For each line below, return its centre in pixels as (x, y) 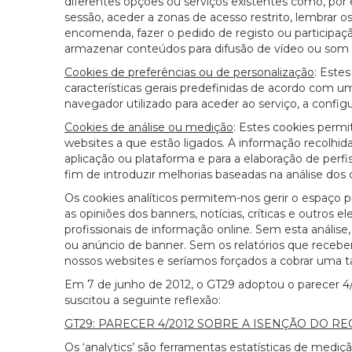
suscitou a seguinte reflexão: (143, 301)
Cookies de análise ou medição (149, 128)
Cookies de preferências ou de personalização (189, 73)
